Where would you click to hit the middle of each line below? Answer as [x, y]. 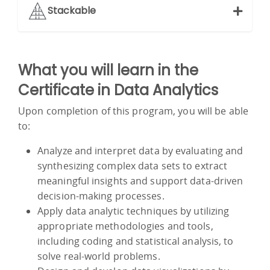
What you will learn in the [108, 70]
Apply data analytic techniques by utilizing [133, 211]
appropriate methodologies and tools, [125, 226]
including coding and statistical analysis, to [136, 241]
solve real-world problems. [99, 256]
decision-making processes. [101, 196]
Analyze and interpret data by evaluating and [140, 150]
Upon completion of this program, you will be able [133, 111]
